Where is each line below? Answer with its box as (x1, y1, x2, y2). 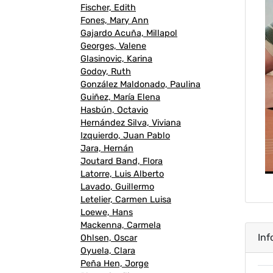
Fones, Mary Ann (80, 15, 149, 26)
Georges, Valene (80, 41, 146, 52)
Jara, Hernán (80, 143, 133, 154)
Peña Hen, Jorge (80, 258, 149, 269)
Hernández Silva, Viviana (80, 118, 181, 129)
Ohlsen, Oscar (80, 233, 137, 244)
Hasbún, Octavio (80, 105, 148, 116)
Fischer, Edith (80, 2, 136, 13)
